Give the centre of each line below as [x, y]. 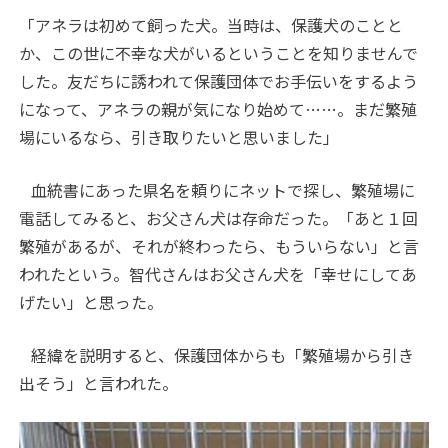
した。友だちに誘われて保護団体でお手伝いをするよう [219, 80]
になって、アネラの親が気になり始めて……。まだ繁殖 [218, 108]
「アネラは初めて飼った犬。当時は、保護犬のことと [211, 24]
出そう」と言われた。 [99, 382]
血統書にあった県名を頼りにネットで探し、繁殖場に [217, 189]
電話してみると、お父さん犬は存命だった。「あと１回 [219, 217]
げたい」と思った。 [91, 301]
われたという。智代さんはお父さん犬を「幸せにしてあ [218, 273]
